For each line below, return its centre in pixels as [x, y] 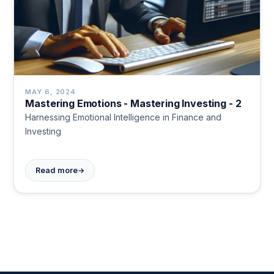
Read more [57, 171]
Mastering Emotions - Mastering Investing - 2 [133, 104]
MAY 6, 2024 [51, 92]
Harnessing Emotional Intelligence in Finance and [124, 117]
